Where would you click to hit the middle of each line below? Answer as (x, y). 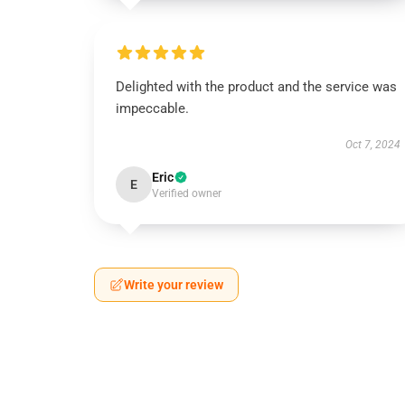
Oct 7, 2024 (372, 145)
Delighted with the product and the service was (256, 87)
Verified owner (187, 193)
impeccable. (152, 108)
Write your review (174, 285)
